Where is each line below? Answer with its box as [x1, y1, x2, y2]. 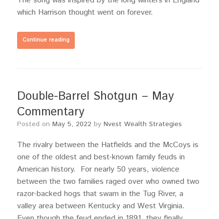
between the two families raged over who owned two [17, 176, 199, 187]
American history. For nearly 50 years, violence [17, 164, 179, 175]
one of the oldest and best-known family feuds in [17, 152, 185, 163]
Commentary [17, 104, 85, 120]
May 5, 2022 [52, 119, 91, 129]
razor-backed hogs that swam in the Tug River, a [17, 188, 183, 199]
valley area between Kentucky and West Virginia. [17, 200, 187, 212]
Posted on [22, 119, 52, 129]
